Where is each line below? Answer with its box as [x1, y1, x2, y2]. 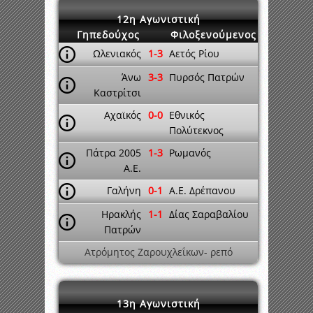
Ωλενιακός [93, 47, 141, 60]
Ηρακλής [101, 208, 141, 221]
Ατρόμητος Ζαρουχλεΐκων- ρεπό [84, 245, 233, 259]
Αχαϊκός [104, 108, 141, 122]
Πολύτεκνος [169, 124, 224, 137]
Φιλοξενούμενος [170, 28, 256, 41]
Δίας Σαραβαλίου [169, 208, 249, 221]
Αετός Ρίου [169, 47, 219, 60]
